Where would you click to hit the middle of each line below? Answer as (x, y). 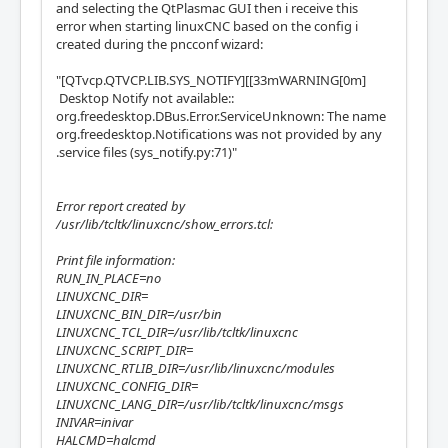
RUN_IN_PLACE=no (108, 278)
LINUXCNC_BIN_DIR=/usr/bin (139, 314)
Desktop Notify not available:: (145, 98)
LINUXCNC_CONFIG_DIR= (127, 386)
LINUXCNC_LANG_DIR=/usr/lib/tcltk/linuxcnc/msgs (200, 404)
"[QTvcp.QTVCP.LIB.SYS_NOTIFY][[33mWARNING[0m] (211, 80)
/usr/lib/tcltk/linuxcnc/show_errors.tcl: (164, 224)
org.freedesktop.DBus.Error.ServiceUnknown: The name (221, 116)
